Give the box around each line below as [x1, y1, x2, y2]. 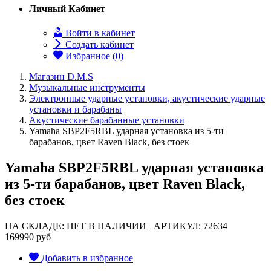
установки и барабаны [29, 103, 122, 114]
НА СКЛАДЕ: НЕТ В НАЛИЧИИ [5, 220, 146, 231]
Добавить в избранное [41, 252, 133, 263]
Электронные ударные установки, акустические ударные [29, 93, 265, 103]
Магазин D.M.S [29, 71, 93, 82]
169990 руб [5, 231, 51, 242]
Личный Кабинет [29, 3, 105, 14]
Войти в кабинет [63, 27, 135, 38]
